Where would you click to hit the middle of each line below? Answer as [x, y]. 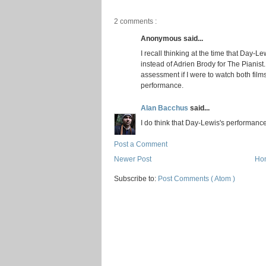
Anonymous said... [172, 38]
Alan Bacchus [165, 107]
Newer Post [133, 159]
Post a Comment [141, 144]
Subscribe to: [136, 178]
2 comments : [135, 21]
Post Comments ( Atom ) [197, 178]
